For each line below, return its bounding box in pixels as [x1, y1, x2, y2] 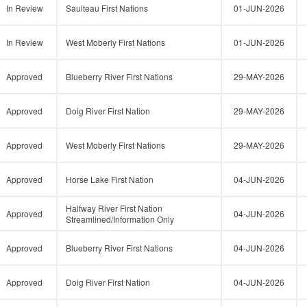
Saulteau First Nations [66, 2, 148, 14]
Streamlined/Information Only [66, 213, 174, 225]
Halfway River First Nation [66, 202, 162, 214]
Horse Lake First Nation [66, 173, 153, 185]
